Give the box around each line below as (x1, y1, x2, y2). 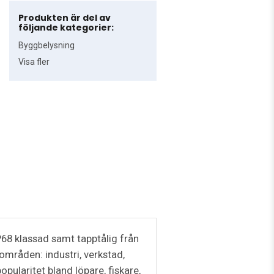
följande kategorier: (18, 21, 114, 34)
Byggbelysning (18, 40, 75, 51)
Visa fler (18, 57, 50, 67)
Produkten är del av (18, 12, 111, 24)
